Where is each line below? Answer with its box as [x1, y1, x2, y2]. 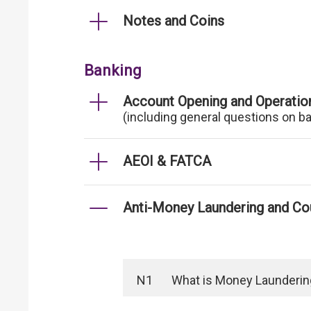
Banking [84, 62, 142, 79]
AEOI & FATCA [123, 153, 211, 169]
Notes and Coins [123, 12, 224, 29]
